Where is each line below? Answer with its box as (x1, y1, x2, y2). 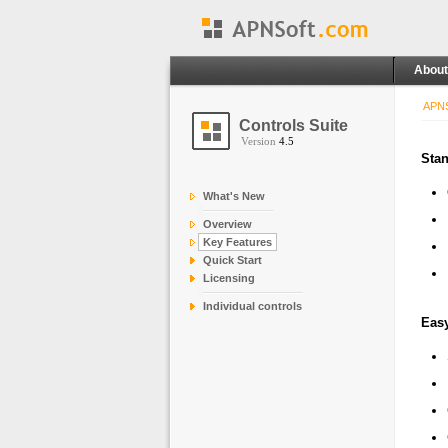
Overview (203, 218, 252, 230)
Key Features (203, 236, 272, 248)
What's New (203, 190, 265, 202)
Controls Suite (239, 117, 348, 134)
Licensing (203, 272, 255, 284)
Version (241, 135, 279, 147)
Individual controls (203, 300, 302, 312)
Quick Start (203, 254, 262, 266)
